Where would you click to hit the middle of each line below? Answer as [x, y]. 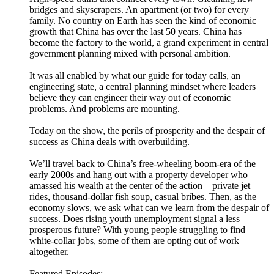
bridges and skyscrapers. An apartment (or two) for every [139, 10]
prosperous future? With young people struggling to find [137, 230]
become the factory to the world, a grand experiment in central [149, 43]
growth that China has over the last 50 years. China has [135, 32]
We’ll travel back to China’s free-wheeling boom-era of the [143, 164]
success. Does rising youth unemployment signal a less [135, 219]
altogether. [50, 252]
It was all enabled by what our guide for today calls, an [135, 76]
